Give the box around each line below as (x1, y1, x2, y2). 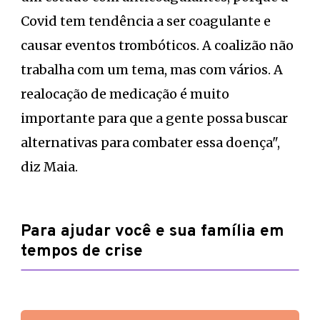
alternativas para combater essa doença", (21, 134, 280, 151)
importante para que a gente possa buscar (21, 109, 288, 126)
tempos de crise (21, 241, 143, 262)
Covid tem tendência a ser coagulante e (21, 12, 271, 29)
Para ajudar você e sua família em (21, 221, 284, 242)
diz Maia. (21, 158, 78, 175)
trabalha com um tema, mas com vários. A (21, 61, 283, 78)
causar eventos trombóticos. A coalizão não (21, 36, 294, 54)
